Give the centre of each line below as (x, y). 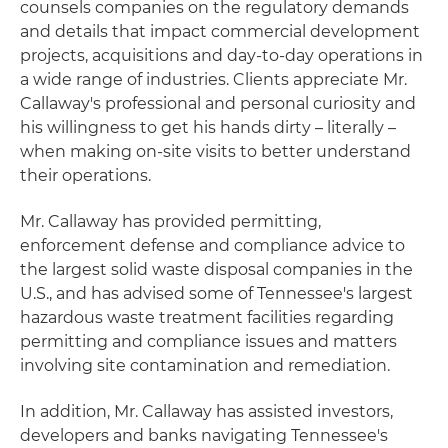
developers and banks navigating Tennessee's (204, 435)
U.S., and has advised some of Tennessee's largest (216, 293)
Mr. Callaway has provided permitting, (170, 221)
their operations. (85, 175)
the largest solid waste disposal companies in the (216, 269)
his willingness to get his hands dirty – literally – (208, 127)
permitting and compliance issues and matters (208, 341)
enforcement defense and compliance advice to (212, 245)
